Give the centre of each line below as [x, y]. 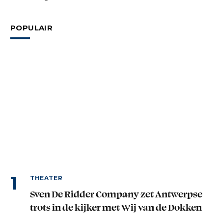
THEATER [46, 178]
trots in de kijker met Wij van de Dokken [116, 207]
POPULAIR [31, 28]
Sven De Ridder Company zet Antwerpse [116, 194]
